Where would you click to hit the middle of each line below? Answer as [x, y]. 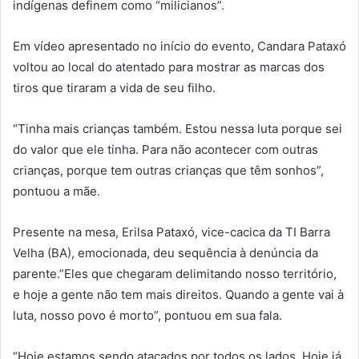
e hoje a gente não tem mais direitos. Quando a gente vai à [178, 295]
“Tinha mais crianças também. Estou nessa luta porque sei [177, 129]
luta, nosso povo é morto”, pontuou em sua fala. [147, 316]
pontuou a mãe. [56, 192]
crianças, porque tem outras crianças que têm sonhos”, [168, 171]
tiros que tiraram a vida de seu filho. [114, 88]
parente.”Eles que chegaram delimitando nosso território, [175, 274]
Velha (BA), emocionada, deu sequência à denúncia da [165, 253]
